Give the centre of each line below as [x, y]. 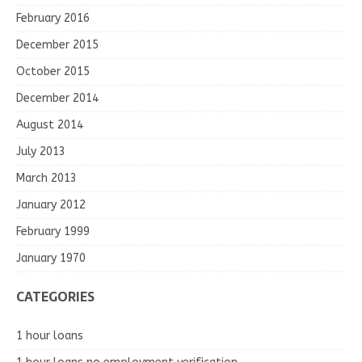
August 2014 [50, 124]
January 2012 [51, 204]
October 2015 [53, 71]
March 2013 [46, 178]
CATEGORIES [55, 296]
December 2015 [57, 44]
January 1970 [51, 258]
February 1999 [53, 231]
